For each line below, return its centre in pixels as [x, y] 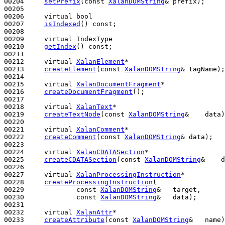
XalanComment [100, 129]
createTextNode [72, 114]
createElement [70, 69]
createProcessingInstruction [98, 182]
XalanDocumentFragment [119, 84]
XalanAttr [94, 212]
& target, [179, 189]
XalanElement [100, 61]
